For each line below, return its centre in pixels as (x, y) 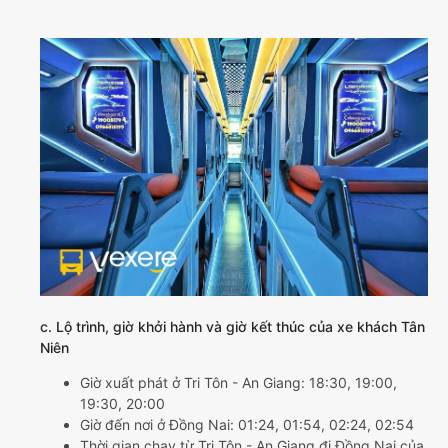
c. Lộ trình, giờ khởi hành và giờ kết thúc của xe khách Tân (232, 327)
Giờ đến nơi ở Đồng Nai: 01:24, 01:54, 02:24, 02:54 (247, 425)
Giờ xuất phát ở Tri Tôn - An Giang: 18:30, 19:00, (238, 383)
